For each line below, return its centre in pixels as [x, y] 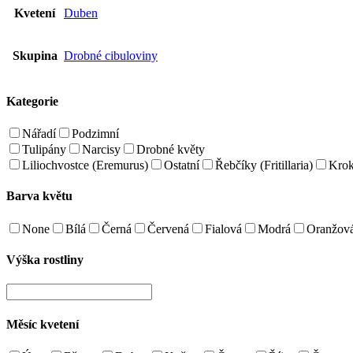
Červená [168, 229]
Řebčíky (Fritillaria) [264, 165]
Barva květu [39, 196]
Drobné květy [171, 150]
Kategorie [32, 101]
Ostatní [182, 165]
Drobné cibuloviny [111, 55]
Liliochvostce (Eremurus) [85, 165]
